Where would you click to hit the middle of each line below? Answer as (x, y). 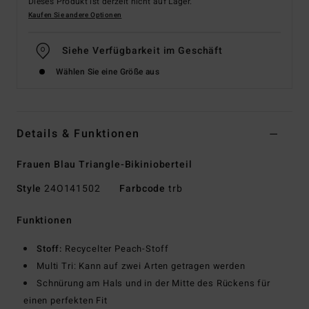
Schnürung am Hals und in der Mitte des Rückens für (153, 283)
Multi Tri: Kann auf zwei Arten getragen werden (141, 266)
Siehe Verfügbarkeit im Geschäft (142, 51)
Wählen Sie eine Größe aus (108, 72)
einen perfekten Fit (66, 301)
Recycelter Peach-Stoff (116, 249)
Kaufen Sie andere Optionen (75, 16)
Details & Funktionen (78, 134)
